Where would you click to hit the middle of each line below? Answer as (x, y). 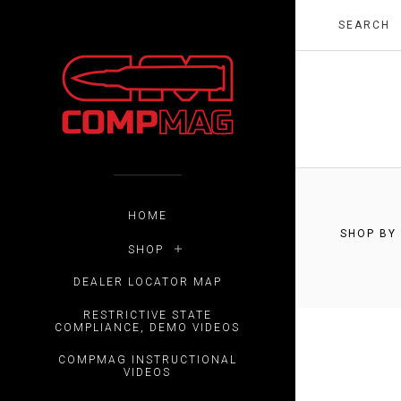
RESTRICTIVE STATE (147, 315)
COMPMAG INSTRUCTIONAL (147, 360)
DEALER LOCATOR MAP (147, 282)
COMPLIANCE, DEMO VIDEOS (148, 327)
